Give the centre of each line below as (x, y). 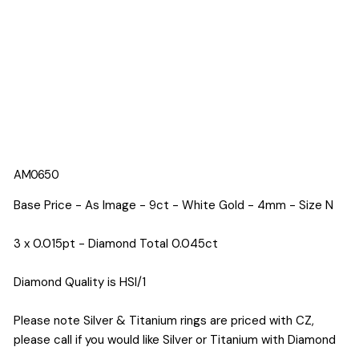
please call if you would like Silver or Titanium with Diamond (175, 340)
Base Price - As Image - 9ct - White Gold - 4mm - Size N (174, 206)
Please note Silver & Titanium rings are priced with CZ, (164, 321)
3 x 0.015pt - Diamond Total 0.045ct (116, 244)
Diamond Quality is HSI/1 (80, 282)
